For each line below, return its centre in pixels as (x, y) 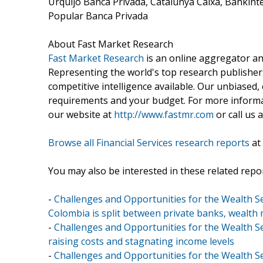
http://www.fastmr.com (164, 114)
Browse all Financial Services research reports (149, 142)
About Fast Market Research (111, 44)
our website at (81, 114)
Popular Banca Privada (98, 16)
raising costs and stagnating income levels (141, 241)
